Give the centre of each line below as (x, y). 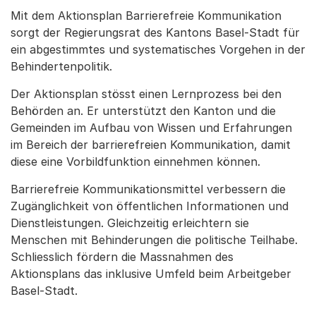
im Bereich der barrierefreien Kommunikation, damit (151, 145)
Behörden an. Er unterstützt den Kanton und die (143, 111)
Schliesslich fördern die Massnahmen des (122, 257)
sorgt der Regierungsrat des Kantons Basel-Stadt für (155, 32)
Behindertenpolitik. (63, 66)
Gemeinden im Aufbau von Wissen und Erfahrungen (151, 128)
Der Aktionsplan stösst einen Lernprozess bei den (146, 94)
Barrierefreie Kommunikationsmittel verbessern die (148, 189)
